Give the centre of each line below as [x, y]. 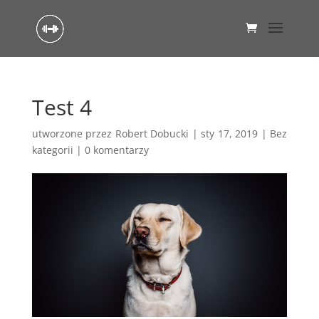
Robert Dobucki [152, 134]
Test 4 [62, 107]
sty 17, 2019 [230, 134]
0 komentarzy [116, 150]
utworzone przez [73, 134]
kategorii [52, 150]
